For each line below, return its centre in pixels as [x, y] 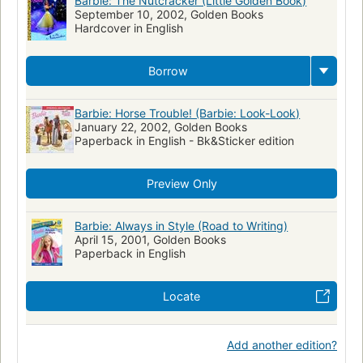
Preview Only [181, 184]
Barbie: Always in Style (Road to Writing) [181, 226]
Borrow [168, 71]
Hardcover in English [129, 28]
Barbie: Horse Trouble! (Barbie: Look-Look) [188, 113]
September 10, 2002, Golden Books [169, 15]
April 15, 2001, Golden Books [151, 240]
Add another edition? [282, 345]
